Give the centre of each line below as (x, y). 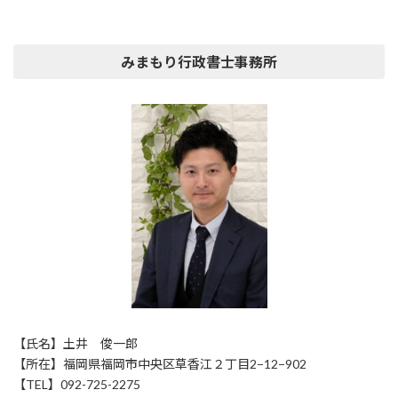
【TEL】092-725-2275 (77, 385)
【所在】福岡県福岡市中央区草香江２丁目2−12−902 (160, 364)
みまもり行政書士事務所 (199, 62)
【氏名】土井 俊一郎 (76, 344)
